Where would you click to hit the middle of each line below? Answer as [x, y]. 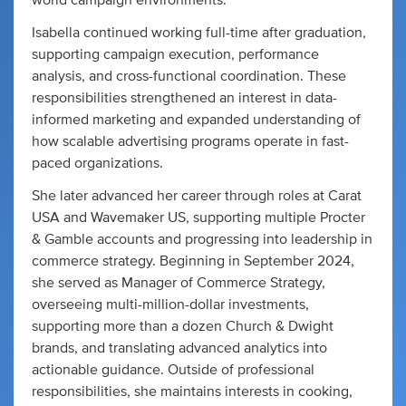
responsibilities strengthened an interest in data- [184, 98]
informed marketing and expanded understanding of [196, 120]
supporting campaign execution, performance [175, 54]
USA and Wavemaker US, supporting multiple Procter [198, 217]
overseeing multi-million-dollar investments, [170, 304]
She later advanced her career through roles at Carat [197, 196]
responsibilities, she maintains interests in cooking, [192, 391]
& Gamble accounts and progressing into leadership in [202, 239]
